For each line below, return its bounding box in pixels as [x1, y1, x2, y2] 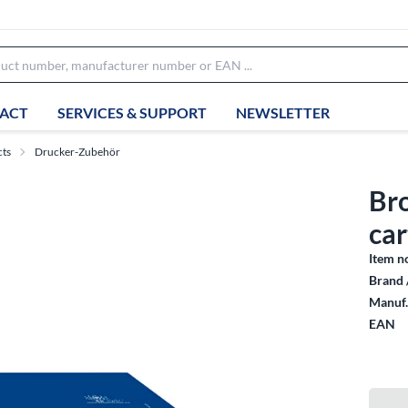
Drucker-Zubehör [35, 145, 120, 158]
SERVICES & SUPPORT [57, 103, 207, 121]
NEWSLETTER [236, 103, 330, 121]
